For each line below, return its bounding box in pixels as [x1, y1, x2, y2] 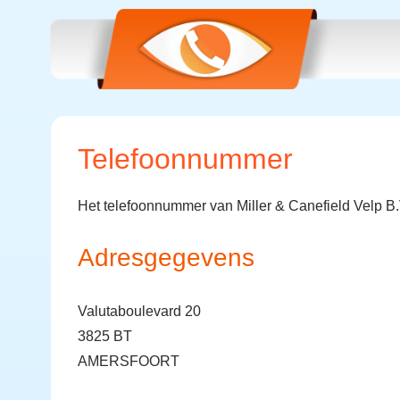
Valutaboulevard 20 [78, 304, 201, 319]
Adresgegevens [78, 244, 254, 271]
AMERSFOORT [78, 354, 179, 369]
